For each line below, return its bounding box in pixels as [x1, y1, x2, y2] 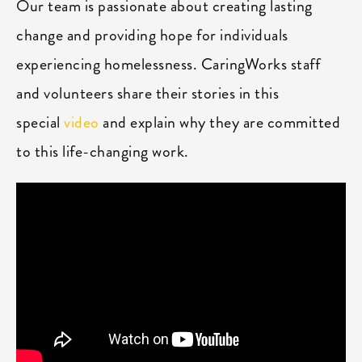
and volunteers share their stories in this [16, 82, 279, 105]
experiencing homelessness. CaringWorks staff [16, 53, 320, 76]
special [16, 111, 64, 134]
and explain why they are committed [103, 111, 340, 134]
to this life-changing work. [16, 140, 189, 163]
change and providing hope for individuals [16, 23, 288, 47]
